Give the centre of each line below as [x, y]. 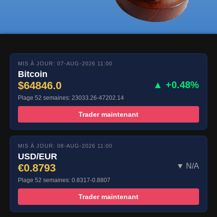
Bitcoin [33, 74]
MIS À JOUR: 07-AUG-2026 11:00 [65, 64]
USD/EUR [38, 157]
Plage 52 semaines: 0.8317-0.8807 [64, 180]
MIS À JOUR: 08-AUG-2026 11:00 [65, 146]
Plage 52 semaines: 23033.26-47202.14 [71, 98]
